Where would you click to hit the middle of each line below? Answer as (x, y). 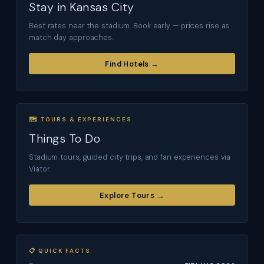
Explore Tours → (132, 195)
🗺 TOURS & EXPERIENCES (80, 120)
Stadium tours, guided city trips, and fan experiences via (130, 157)
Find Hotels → (132, 64)
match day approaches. (71, 37)
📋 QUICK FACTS (60, 251)
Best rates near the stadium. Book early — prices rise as (129, 25)
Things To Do (65, 139)
